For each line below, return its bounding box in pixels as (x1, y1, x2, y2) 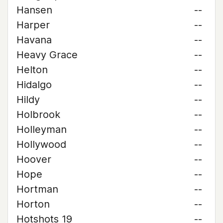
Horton (16, 198, 50, 210)
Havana (16, 34, 52, 46)
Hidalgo (16, 79, 52, 91)
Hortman (16, 183, 58, 195)
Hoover (16, 153, 51, 165)
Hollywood (16, 138, 66, 150)
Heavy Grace (16, 49, 78, 61)
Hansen (16, 4, 52, 16)
